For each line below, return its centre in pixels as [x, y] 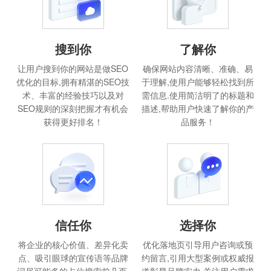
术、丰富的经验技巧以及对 [73, 95]
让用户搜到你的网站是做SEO [73, 68]
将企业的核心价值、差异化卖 [73, 244]
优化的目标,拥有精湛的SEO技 [73, 81]
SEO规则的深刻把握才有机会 [73, 108]
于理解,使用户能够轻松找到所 [198, 81]
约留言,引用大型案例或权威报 [198, 257]
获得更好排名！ [73, 121]
